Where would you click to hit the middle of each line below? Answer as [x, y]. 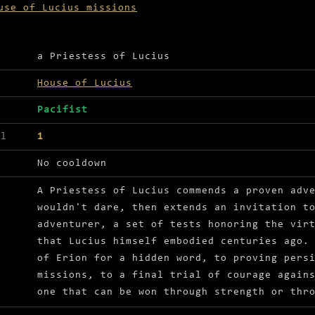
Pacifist [63, 110]
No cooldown [72, 164]
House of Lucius [85, 84]
